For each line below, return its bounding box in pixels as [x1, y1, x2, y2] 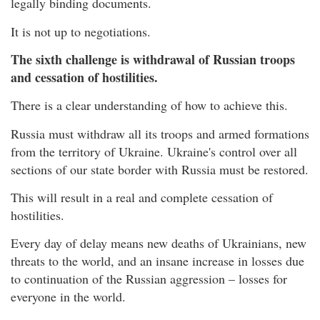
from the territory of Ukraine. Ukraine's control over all [11, 142, 297, 160]
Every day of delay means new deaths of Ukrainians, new [11, 234, 306, 252]
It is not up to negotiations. [11, 22, 151, 40]
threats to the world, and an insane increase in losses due [11, 252, 304, 270]
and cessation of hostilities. [11, 67, 158, 86]
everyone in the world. [11, 288, 126, 306]
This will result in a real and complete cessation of [11, 189, 273, 206]
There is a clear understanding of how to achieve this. [11, 96, 288, 114]
